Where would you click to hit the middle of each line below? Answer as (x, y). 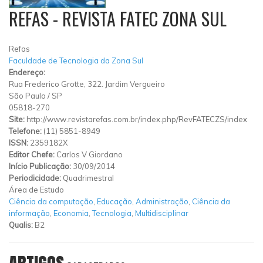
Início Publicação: (41, 166)
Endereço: (27, 72)
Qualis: (22, 225)
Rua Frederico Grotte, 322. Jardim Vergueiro (87, 84)
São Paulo (27, 95)
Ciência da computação (51, 201)
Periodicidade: (36, 178)
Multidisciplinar (162, 213)
